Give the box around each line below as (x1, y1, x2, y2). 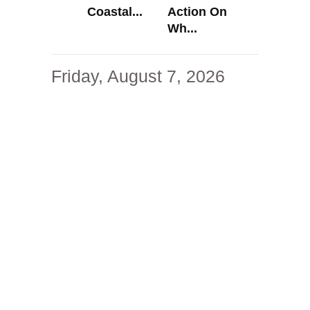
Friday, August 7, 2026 (51, 66, 225, 86)
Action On (167, 4, 227, 19)
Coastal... (87, 4, 143, 19)
